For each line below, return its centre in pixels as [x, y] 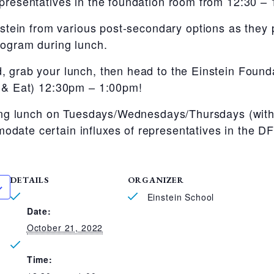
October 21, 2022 [65, 228]
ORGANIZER [156, 180]
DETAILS [29, 180]
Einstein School [179, 197]
